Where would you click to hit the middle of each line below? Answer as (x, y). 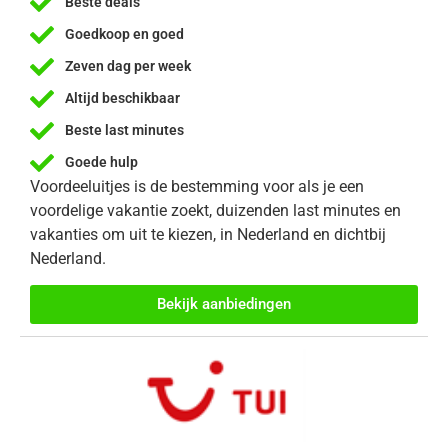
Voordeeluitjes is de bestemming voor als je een (197, 186)
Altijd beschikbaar (122, 98)
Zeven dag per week (128, 66)
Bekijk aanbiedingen (224, 304)
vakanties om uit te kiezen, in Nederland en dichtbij (208, 234)
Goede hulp (101, 162)
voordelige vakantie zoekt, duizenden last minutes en (215, 210)
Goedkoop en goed (124, 34)
